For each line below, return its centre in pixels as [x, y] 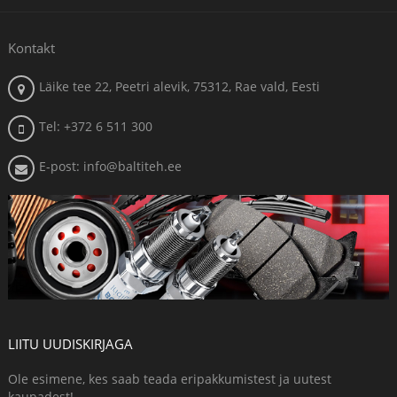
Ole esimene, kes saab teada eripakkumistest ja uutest [170, 379]
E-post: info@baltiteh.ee [110, 167]
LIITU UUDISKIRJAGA [70, 344]
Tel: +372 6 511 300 [96, 127]
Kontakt [31, 48]
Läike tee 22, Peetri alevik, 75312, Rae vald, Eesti [179, 87]
